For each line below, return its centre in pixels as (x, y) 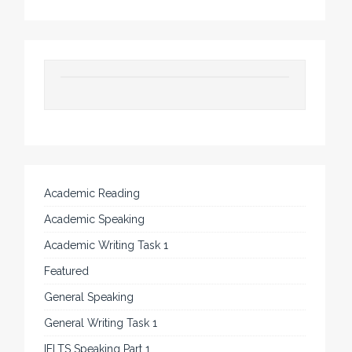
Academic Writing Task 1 (106, 245)
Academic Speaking (95, 219)
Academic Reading (92, 193)
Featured (67, 271)
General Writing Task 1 (101, 323)
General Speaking (89, 297)
